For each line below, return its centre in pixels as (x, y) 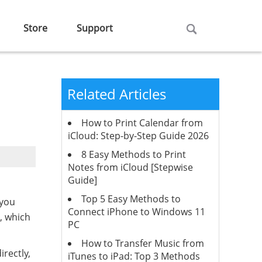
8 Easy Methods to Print (133, 154)
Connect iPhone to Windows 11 (136, 212)
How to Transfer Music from (142, 243)
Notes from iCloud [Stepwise (130, 167)
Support (95, 28)
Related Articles (116, 94)
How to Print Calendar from (142, 123)
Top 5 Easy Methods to (131, 199)
